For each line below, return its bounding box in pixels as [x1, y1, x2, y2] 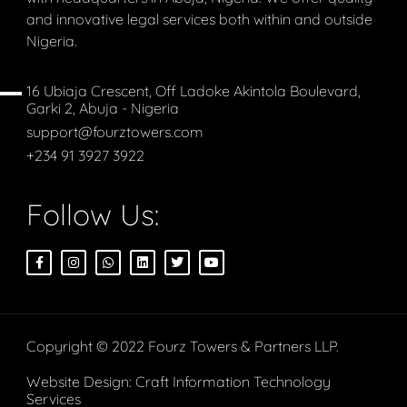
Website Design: [26, 372, 136, 392]
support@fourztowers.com [26, 123, 204, 142]
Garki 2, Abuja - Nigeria [26, 99, 180, 118]
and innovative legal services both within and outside [26, 10, 373, 29]
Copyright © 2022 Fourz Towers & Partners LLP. [26, 337, 340, 356]
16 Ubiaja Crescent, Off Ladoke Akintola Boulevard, [26, 82, 362, 101]
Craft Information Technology [135, 372, 332, 392]
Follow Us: [26, 196, 160, 233]
